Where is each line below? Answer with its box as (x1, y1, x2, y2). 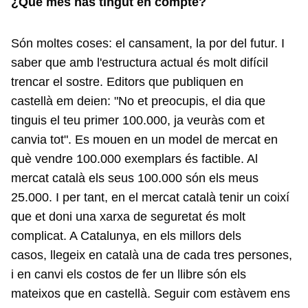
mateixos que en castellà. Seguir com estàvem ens (11, 287, 290, 300)
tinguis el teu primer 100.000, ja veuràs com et (11, 113, 265, 127)
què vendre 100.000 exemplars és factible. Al (11, 152, 258, 166)
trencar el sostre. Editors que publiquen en (11, 75, 243, 89)
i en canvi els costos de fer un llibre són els (11, 267, 246, 281)
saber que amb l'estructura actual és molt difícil (11, 56, 268, 69)
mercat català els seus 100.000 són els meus (11, 171, 258, 185)
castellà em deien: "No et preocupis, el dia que (11, 94, 265, 108)
